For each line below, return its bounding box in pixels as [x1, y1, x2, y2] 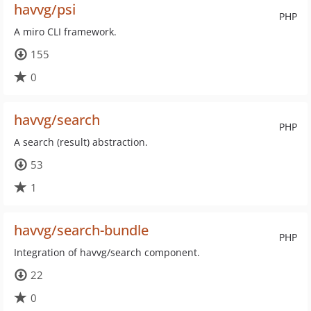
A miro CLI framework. [14, 25, 117, 38]
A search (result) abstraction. [14, 135, 148, 149]
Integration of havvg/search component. [14, 246, 200, 259]
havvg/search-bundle [14, 221, 149, 239]
